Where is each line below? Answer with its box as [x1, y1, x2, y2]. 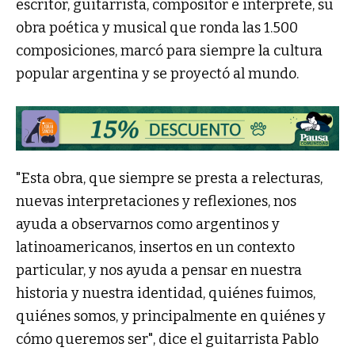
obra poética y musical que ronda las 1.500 [16, 19, 298, 37]
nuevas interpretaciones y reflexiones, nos [16, 193, 296, 210]
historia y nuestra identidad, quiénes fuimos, [16, 284, 315, 302]
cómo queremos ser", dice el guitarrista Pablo [16, 330, 319, 348]
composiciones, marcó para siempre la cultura [16, 42, 323, 60]
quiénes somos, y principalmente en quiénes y [16, 307, 326, 325]
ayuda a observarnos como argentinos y [16, 216, 280, 233]
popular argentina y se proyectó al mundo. [16, 65, 299, 83]
